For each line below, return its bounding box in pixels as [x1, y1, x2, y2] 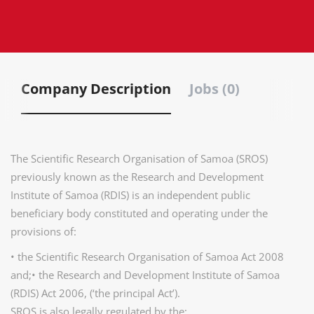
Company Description [21, 79, 171, 98]
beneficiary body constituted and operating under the [11, 206, 268, 220]
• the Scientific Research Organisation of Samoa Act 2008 [11, 250, 284, 264]
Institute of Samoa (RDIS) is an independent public [11, 188, 250, 202]
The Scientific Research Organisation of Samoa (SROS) [11, 151, 268, 165]
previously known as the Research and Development [11, 170, 264, 184]
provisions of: [11, 224, 76, 238]
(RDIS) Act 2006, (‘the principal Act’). [11, 286, 180, 300]
